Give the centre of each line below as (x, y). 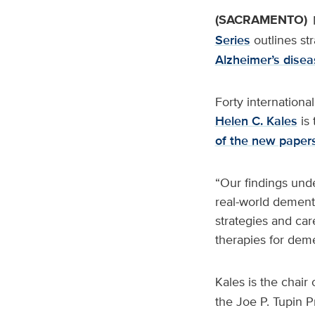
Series (232, 40)
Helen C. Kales (256, 121)
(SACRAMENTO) (261, 20)
